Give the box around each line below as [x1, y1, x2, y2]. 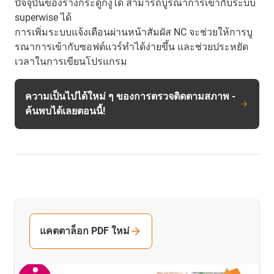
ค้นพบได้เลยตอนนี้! [25, 105, 105, 117]
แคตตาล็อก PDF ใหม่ [40, 224, 130, 237]
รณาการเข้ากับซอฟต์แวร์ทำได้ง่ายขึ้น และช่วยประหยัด [15, 40, 248, 53]
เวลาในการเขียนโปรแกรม [15, 55, 127, 67]
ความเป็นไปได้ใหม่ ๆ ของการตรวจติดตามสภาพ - [25, 90, 235, 102]
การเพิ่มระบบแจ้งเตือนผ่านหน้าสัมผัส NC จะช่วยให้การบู [15, 26, 253, 38]
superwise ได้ [15, 11, 72, 23]
